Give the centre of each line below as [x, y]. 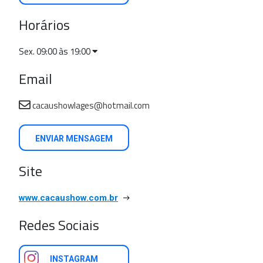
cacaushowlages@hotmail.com [90, 105]
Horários [44, 25]
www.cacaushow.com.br [68, 198]
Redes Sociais [59, 225]
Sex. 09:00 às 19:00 [55, 51]
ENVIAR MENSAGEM [74, 139]
